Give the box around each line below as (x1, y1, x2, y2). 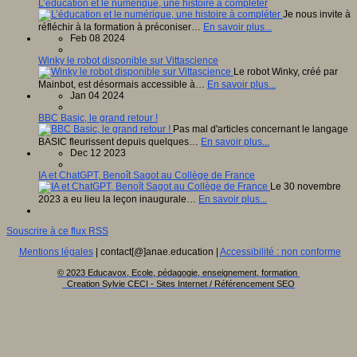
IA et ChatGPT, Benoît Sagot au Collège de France (38, 169, 255, 181)
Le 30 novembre (270, 180, 341, 192)
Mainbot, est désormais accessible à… (38, 78, 207, 90)
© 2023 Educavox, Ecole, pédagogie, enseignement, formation (57, 267, 300, 277)
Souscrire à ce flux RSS (6, 225, 108, 237)
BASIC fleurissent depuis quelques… (38, 135, 201, 147)
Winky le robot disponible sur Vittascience (38, 54, 218, 66)
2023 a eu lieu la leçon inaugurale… (38, 193, 198, 205)
